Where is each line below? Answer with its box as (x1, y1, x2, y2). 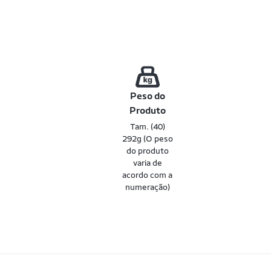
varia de (132, 158, 162, 168)
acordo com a (122, 170, 173, 180)
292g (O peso (122, 134, 173, 143)
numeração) (125, 182, 170, 192)
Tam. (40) (129, 122, 165, 131)
